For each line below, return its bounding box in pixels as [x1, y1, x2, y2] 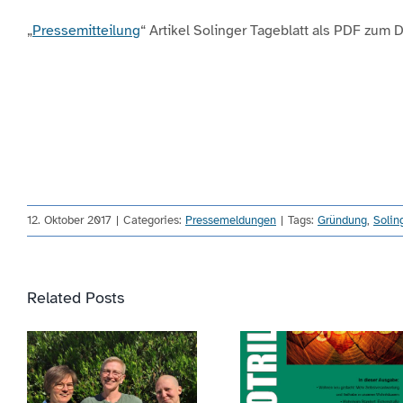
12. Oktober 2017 [27, 212, 112, 228]
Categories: [123, 212, 185, 228]
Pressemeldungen [185, 212, 276, 228]
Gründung [318, 212, 367, 228]
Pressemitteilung [31, 21, 140, 40]
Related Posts [27, 287, 124, 308]
